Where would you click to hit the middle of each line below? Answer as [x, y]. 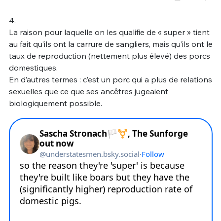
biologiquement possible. [55, 103]
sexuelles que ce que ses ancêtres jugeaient [88, 91]
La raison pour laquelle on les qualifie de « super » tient [109, 32]
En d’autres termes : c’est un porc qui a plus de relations [110, 79]
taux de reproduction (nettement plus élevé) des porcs [109, 55]
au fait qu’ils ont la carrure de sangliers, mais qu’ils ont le [110, 44]
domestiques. [33, 67]
